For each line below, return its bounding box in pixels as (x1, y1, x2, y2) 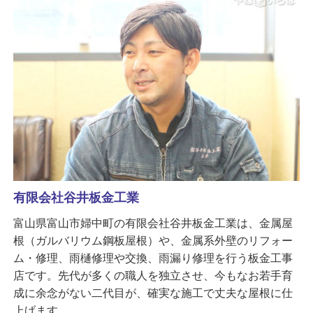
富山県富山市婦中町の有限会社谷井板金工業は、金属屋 (13, 217, 293, 229)
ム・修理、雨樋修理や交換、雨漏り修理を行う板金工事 (13, 252, 293, 264)
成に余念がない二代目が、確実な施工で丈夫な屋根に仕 (13, 287, 293, 299)
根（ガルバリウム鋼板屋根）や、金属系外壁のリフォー (13, 235, 293, 247)
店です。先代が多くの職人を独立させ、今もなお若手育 (13, 270, 293, 282)
